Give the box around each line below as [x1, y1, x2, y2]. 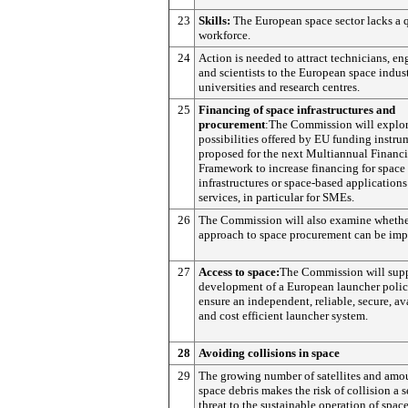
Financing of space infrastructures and [199, 103, 395, 117]
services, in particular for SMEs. [199, 190, 354, 204]
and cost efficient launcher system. [199, 309, 368, 322]
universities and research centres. [199, 80, 360, 94]
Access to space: [199, 265, 280, 279]
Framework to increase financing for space [199, 161, 405, 175]
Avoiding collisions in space [199, 346, 340, 360]
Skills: [199, 14, 230, 27]
